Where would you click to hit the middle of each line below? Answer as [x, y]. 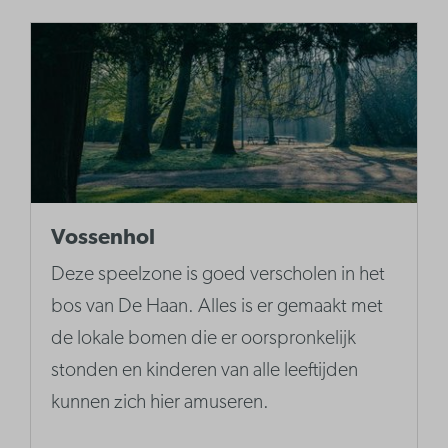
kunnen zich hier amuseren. [160, 403]
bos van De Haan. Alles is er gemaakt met [217, 307]
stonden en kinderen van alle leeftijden [205, 371]
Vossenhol [103, 239]
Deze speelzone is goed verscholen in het [218, 275]
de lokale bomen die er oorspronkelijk [204, 339]
